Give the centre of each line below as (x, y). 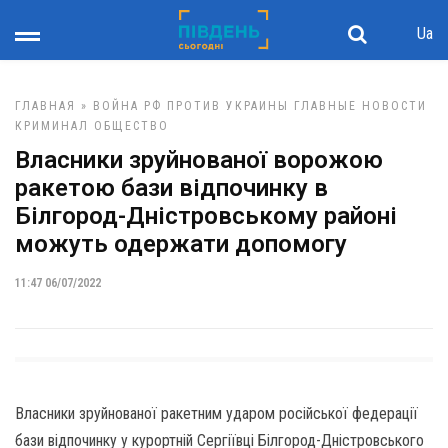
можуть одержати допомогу (181, 244)
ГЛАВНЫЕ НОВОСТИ (360, 106)
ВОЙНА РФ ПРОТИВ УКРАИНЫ (191, 106)
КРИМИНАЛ (52, 126)
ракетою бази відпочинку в (171, 188)
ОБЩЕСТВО (131, 126)
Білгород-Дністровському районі (206, 216)
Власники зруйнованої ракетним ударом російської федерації (216, 413)
